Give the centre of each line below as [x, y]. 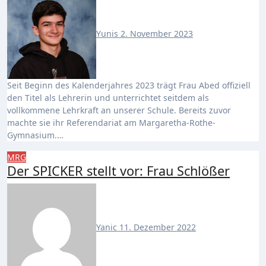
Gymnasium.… [35, 135]
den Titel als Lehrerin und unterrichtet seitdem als [108, 98]
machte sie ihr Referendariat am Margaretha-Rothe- [111, 123]
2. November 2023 [157, 33]
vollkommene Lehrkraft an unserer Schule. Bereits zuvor [119, 110]
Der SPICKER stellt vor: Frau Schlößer [118, 171]
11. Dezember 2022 [158, 227]
